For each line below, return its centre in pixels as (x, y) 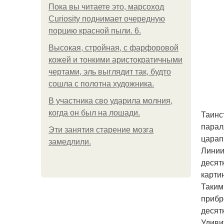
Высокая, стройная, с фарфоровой (113, 48)
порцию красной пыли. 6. (95, 31)
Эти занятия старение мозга (101, 130)
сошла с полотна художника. (101, 84)
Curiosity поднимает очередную (107, 19)
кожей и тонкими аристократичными (115, 60)
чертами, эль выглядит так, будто (110, 72)
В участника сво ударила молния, (110, 101)
